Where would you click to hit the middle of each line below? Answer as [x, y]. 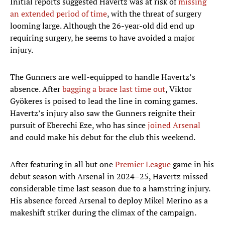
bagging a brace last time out [114, 89]
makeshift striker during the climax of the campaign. [103, 213]
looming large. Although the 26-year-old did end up [102, 26]
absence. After [36, 89]
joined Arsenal [174, 125]
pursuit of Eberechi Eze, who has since [79, 125]
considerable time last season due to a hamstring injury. [110, 189]
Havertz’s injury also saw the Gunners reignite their [103, 113]
